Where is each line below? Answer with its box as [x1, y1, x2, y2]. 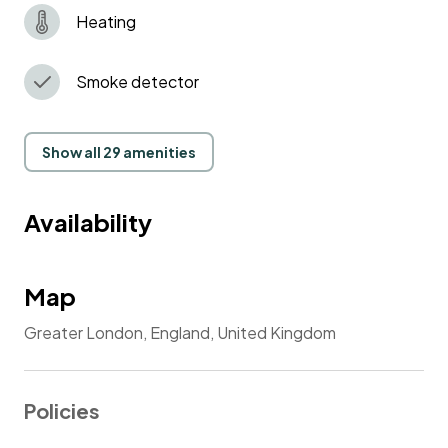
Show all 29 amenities [42, 142, 196, 161]
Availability [24, 206, 152, 237]
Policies [24, 397, 100, 423]
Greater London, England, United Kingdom [24, 321, 336, 343]
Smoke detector [76, 70, 199, 92]
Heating [76, 10, 136, 32]
